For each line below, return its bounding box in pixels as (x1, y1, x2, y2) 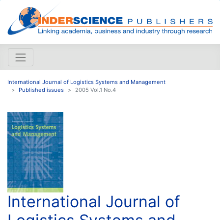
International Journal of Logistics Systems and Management (7, 78, 165, 85)
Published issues (19, 86, 64, 93)
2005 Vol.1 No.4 (75, 86, 116, 93)
